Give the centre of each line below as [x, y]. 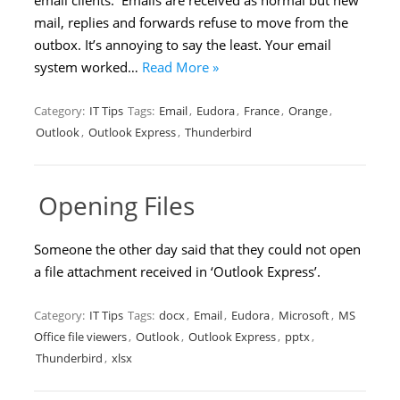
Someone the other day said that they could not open [197, 249]
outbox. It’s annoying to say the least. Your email [183, 45]
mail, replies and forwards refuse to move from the [191, 22]
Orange [308, 111]
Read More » [180, 67]
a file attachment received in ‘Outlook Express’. [177, 271]
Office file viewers [80, 337]
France [262, 111]
